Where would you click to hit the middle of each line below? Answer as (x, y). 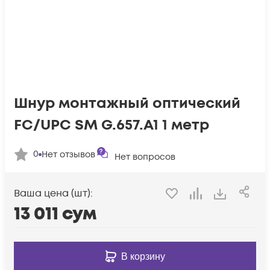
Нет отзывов (68, 154)
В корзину (143, 256)
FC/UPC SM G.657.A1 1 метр (111, 125)
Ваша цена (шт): (53, 194)
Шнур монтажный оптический (127, 103)
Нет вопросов (145, 157)
